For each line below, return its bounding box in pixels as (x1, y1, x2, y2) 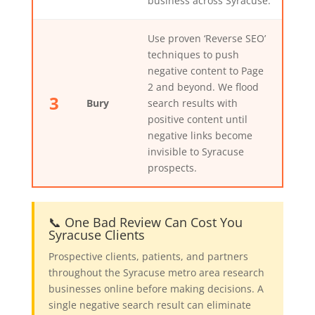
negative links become (147, 129, 252, 143)
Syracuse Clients (48, 226, 145, 244)
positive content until (147, 112, 247, 127)
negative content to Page (147, 64, 264, 78)
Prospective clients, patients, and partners (48, 250, 248, 264)
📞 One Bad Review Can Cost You (48, 214, 243, 231)
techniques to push (147, 48, 239, 62)
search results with (147, 96, 238, 110)
